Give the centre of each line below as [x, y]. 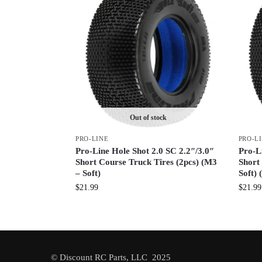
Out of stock [148, 117]
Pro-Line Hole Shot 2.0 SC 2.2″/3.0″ [144, 151]
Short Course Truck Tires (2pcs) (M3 [146, 162]
